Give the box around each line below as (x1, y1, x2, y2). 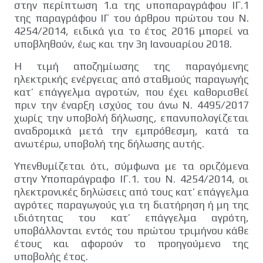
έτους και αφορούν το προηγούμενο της (14, 237, 249, 249)
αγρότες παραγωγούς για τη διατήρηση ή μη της (14, 198, 249, 211)
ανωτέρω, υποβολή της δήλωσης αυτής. (14, 137, 204, 150)
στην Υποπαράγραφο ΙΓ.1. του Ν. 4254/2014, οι (14, 172, 249, 185)
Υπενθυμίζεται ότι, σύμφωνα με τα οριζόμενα (14, 159, 249, 172)
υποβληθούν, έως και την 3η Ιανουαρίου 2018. (14, 37, 232, 50)
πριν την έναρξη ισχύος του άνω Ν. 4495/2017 (14, 98, 249, 111)
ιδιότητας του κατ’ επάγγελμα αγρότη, (14, 211, 249, 224)
